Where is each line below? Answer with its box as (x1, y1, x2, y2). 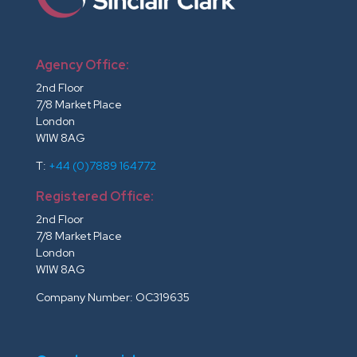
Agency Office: (35, 56, 129, 73)
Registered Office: (35, 187, 154, 205)
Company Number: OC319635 (35, 289, 190, 304)
